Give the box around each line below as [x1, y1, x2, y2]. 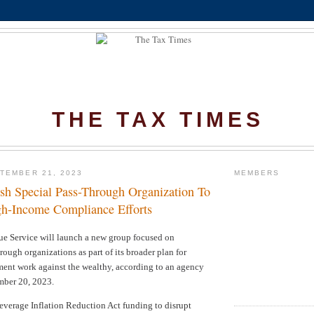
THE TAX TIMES [51, 108, 264, 131]
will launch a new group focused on [38, 231, 175, 243]
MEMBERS [234, 169, 280, 177]
